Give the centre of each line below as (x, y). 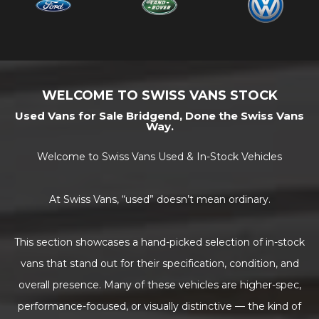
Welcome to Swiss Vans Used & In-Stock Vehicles (159, 157)
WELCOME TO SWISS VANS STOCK (159, 96)
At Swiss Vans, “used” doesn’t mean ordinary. (159, 200)
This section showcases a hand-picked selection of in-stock (159, 242)
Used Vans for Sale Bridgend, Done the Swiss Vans (159, 116)
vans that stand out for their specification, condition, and (159, 264)
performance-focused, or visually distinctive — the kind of (159, 307)
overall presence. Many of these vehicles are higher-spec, (159, 285)
